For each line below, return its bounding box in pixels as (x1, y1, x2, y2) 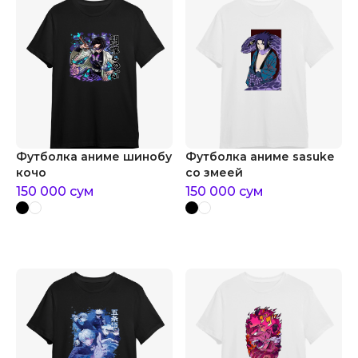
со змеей (185, 165, 243, 180)
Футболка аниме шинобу (16, 149, 172, 164)
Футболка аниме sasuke (185, 149, 334, 164)
